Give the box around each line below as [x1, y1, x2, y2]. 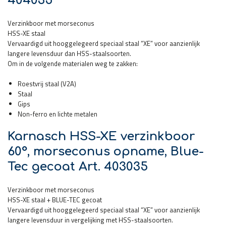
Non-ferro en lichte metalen [18, 108, 97, 119]
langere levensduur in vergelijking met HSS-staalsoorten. [8, 214, 173, 225]
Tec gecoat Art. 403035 [8, 159, 148, 174]
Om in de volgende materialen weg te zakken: [8, 58, 138, 69]
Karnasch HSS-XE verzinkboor [8, 129, 195, 143]
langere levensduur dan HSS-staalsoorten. [8, 48, 131, 59]
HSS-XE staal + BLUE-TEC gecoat [8, 194, 102, 205]
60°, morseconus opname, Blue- [8, 144, 204, 158]
